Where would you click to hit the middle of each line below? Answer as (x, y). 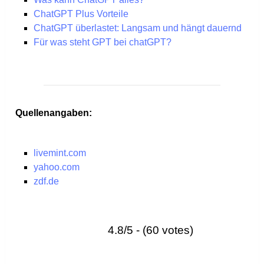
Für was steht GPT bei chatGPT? (102, 42)
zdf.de (46, 181)
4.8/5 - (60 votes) (151, 230)
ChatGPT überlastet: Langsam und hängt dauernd (137, 28)
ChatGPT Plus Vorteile (81, 14)
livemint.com (60, 153)
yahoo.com (56, 167)
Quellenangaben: (55, 113)
